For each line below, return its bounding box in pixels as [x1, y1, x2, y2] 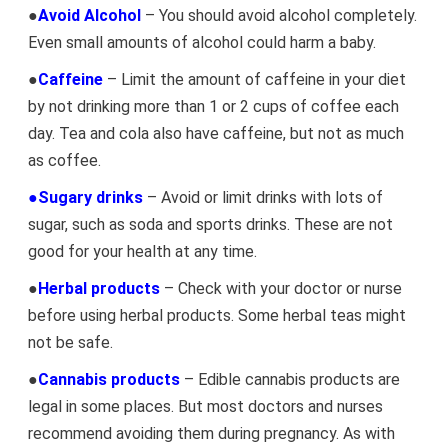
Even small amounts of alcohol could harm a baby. [27, 33, 376, 52]
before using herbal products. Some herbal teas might [27, 306, 406, 325]
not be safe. [27, 333, 113, 352]
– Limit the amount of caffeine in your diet [102, 70, 406, 89]
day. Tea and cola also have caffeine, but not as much [27, 124, 404, 143]
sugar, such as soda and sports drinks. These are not [27, 215, 393, 234]
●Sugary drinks [27, 188, 143, 207]
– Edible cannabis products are [179, 370, 400, 389]
